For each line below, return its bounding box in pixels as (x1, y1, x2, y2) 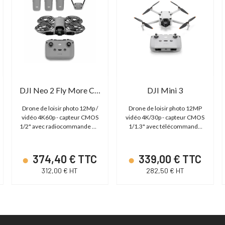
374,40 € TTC (30, 152, 97, 166)
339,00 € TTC (136, 152, 201, 166)
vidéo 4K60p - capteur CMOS (21, 114, 98, 122)
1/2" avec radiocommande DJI (20, 123, 100, 131)
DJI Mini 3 (147, 85, 183, 95)
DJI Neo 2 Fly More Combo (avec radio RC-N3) (94, 85, 100, 95)
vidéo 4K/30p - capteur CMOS (126, 114, 205, 122)
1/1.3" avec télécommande (129, 123, 202, 131)
